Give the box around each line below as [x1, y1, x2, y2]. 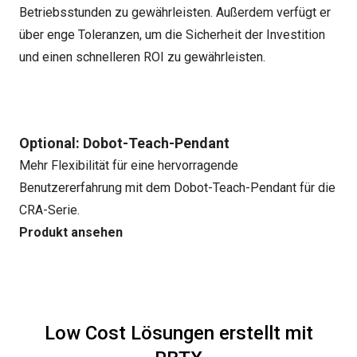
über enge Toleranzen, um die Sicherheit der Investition [19, 27, 325, 42]
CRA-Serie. [19, 202, 80, 218]
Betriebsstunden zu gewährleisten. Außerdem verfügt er [19, 5, 331, 20]
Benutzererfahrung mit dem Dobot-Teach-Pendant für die [19, 180, 335, 195]
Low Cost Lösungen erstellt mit [44, 322, 313, 344]
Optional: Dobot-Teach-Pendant [19, 135, 229, 151]
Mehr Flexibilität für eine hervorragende [19, 158, 238, 173]
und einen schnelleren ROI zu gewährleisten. [19, 49, 265, 65]
